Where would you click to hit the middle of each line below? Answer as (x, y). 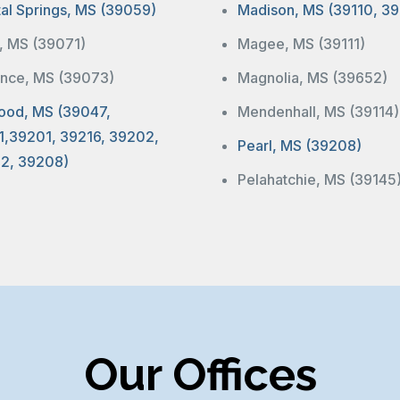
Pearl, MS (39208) (300, 145)
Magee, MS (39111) (301, 43)
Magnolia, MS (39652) (312, 77)
